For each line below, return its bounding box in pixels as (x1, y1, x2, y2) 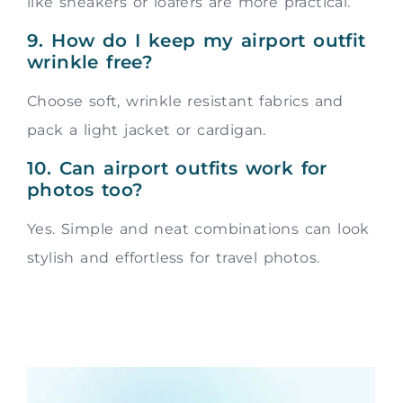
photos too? (27, 179, 144, 201)
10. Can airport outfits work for (27, 157, 327, 180)
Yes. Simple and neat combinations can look (27, 220, 370, 238)
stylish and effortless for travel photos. (27, 249, 320, 267)
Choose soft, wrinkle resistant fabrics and (27, 92, 344, 110)
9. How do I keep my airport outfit (27, 29, 366, 51)
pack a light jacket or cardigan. (27, 121, 266, 139)
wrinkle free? (27, 50, 154, 73)
